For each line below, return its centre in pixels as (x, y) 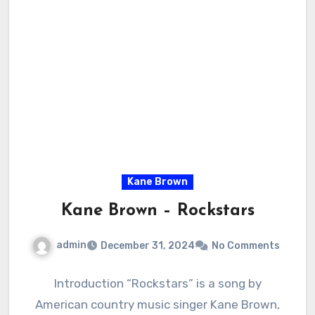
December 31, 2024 (148, 245)
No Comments (246, 245)
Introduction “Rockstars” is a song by (157, 283)
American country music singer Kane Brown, (157, 304)
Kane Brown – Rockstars (157, 211)
